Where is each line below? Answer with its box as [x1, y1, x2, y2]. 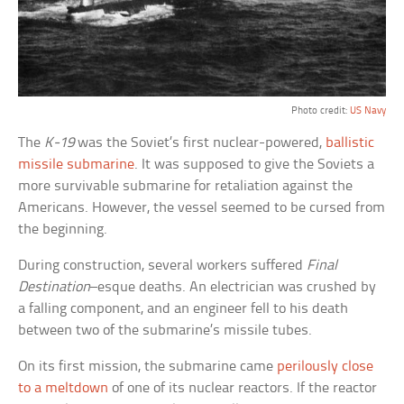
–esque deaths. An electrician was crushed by [90, 279, 377, 295]
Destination [18, 279, 91, 295]
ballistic [326, 134, 375, 151]
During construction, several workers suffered [18, 257, 308, 273]
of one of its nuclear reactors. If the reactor [108, 380, 378, 396]
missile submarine [18, 156, 135, 172]
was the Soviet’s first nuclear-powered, [74, 134, 326, 151]
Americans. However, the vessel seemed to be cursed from [18, 199, 386, 216]
